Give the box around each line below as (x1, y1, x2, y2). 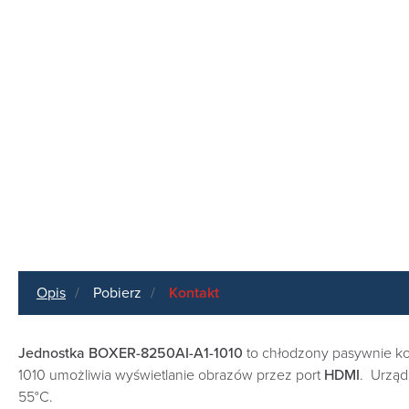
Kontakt (169, 284, 219, 302)
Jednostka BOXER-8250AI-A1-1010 (18, 344, 243, 362)
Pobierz (93, 284, 142, 302)
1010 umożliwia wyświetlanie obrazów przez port (18, 366, 324, 384)
